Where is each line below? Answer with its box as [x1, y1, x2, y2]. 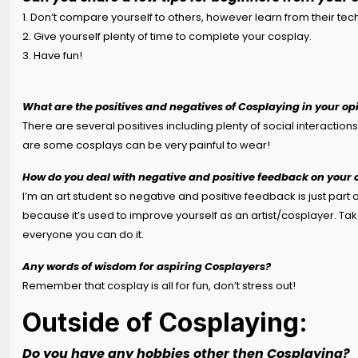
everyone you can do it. [22, 227, 144, 242]
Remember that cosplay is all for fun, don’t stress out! [22, 278, 300, 293]
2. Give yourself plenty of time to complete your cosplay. [22, 29, 312, 44]
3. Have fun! [22, 48, 82, 63]
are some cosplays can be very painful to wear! [22, 137, 270, 153]
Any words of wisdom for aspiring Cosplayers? [22, 259, 271, 274]
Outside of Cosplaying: [22, 307, 308, 338]
